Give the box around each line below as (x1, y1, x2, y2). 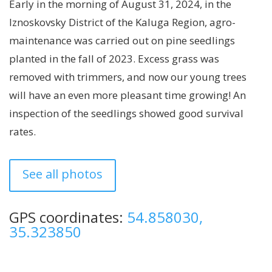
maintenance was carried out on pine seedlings (9, 33, 235, 47)
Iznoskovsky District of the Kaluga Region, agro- (9, 15, 236, 29)
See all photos (22, 165, 103, 182)
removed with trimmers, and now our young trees (9, 69, 246, 84)
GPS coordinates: (9, 206, 127, 227)
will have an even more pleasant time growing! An (9, 87, 246, 102)
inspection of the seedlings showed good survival (9, 106, 243, 120)
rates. (9, 124, 36, 138)
